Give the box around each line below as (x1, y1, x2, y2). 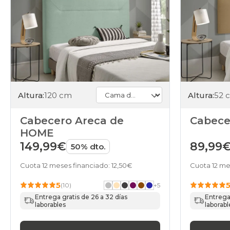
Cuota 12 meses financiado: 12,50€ (20, 161, 132, 170)
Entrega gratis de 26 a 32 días (35, 193, 128, 201)
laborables (35, 201, 66, 209)
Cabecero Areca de (20, 114, 124, 127)
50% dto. (71, 142, 105, 152)
